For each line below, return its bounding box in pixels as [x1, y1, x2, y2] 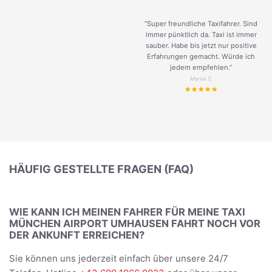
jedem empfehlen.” [170, 63, 232, 72]
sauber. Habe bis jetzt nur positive [145, 41, 257, 50]
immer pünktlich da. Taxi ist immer [145, 30, 257, 39]
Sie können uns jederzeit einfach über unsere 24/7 [9, 252, 228, 264]
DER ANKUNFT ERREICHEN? [9, 229, 144, 242]
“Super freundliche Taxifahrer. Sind [144, 19, 257, 28]
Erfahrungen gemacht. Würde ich [147, 52, 255, 61]
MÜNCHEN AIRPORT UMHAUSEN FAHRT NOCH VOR [9, 217, 260, 230]
